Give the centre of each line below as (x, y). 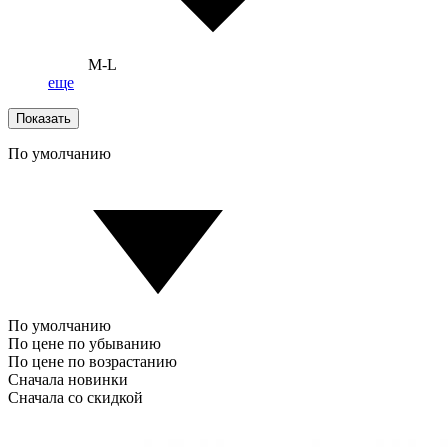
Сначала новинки (68, 379)
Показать (43, 118)
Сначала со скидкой (75, 397)
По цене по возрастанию (92, 361)
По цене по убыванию (84, 343)
